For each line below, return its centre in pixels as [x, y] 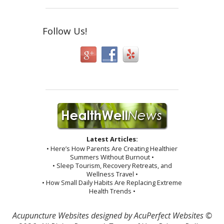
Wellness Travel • [112, 174]
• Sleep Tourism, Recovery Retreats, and [112, 166]
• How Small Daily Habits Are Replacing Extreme [112, 183]
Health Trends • [112, 191]
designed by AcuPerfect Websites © [150, 216]
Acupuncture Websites [50, 216]
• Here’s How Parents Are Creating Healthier [112, 149]
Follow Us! [65, 31]
